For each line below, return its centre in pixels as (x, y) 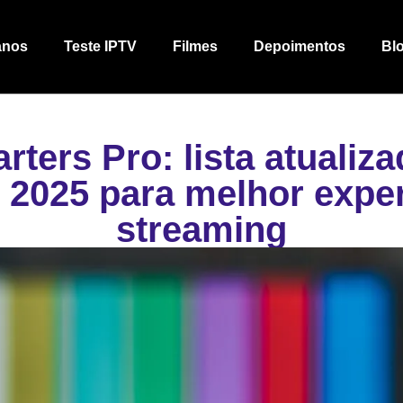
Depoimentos (299, 46)
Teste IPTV (100, 46)
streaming (201, 229)
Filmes (195, 46)
